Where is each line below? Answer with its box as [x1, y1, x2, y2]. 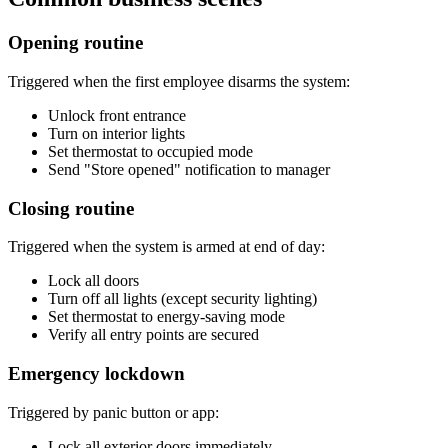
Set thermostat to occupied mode [48, 142, 253, 160]
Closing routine [8, 197, 134, 219]
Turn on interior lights [48, 124, 185, 142]
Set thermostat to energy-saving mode [48, 308, 285, 326]
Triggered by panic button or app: [8, 403, 219, 421]
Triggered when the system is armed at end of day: [8, 238, 325, 256]
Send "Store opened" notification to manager [48, 160, 330, 178]
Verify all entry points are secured [48, 326, 259, 344]
